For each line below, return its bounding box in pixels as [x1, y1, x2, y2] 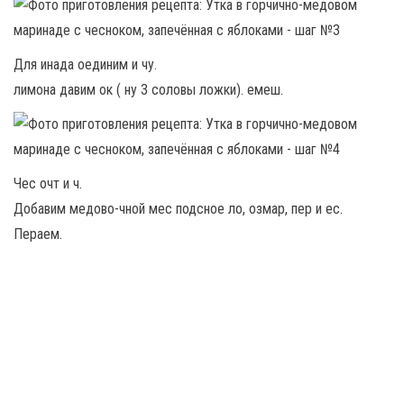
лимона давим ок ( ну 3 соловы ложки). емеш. [14, 81, 283, 99]
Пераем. [14, 225, 62, 243]
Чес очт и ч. [14, 175, 82, 193]
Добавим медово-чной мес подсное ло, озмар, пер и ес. [14, 200, 343, 218]
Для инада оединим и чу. [14, 56, 157, 74]
